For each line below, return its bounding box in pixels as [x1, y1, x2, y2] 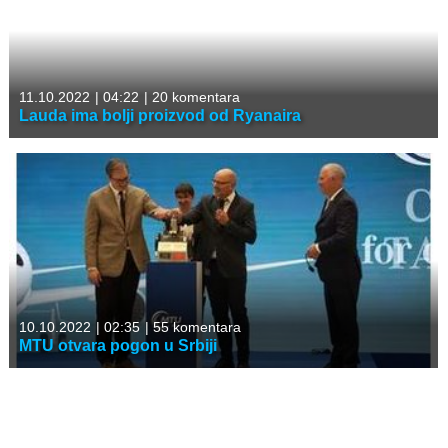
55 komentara [149, 318, 241, 335]
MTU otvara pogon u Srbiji [19, 336, 217, 354]
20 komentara [148, 88, 240, 105]
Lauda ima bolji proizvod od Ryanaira [19, 106, 301, 124]
